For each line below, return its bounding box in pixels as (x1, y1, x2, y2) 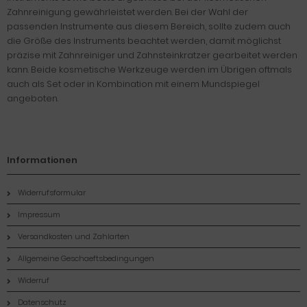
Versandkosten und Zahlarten (18, 231, 130, 242)
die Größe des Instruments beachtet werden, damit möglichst (7, 34, 281, 47)
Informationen (7, 153, 77, 167)
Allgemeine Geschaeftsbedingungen (18, 253, 154, 264)
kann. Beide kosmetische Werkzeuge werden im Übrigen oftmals (7, 63, 292, 76)
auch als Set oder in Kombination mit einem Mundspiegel (7, 77, 260, 90)
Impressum (18, 209, 60, 220)
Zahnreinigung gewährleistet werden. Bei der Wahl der (7, 5, 248, 19)
